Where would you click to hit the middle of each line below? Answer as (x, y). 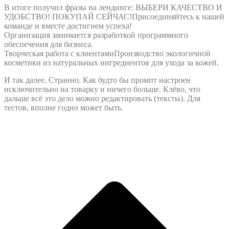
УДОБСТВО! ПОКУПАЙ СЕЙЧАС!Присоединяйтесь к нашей (114, 16)
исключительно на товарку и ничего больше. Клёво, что (102, 89)
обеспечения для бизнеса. (49, 44)
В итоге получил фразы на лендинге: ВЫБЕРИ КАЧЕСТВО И (113, 7)
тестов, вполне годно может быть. (64, 107)
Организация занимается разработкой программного (96, 35)
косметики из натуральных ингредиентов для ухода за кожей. (111, 62)
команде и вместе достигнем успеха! (68, 26)
